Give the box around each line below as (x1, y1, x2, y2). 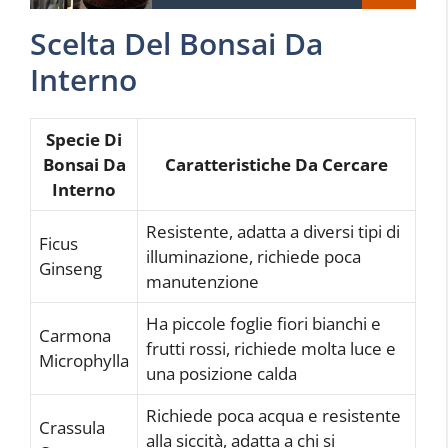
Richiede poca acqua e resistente (146, 403, 401, 427)
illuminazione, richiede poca (146, 244, 361, 268)
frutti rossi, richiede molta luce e (146, 336, 396, 360)
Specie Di (46, 127, 122, 151)
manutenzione (146, 269, 259, 293)
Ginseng (39, 256, 102, 280)
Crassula (39, 415, 105, 439)
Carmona (39, 323, 111, 347)
